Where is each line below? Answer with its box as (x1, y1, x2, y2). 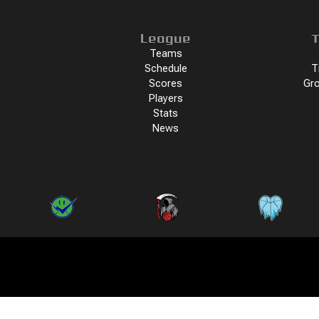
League (140, 31, 192, 45)
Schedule (144, 63, 187, 75)
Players (148, 93, 183, 105)
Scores (149, 78, 183, 90)
